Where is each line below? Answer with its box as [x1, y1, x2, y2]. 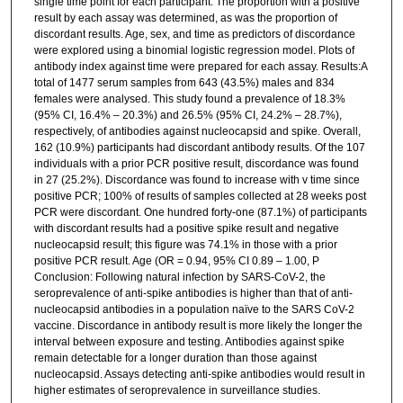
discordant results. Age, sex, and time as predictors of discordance [33, 28, 355, 41]
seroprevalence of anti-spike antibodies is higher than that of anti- [33, 287, 353, 300]
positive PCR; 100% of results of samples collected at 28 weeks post [33, 190, 366, 203]
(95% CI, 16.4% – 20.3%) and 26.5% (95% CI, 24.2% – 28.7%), [33, 109, 342, 122]
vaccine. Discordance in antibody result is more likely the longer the [33, 319, 363, 333]
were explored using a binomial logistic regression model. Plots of [33, 44, 354, 58]
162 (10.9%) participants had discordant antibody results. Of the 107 [33, 141, 365, 155]
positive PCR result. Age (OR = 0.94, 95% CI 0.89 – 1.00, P [33, 255, 319, 268]
